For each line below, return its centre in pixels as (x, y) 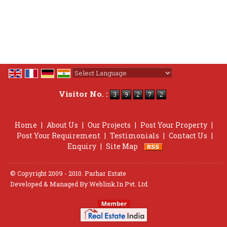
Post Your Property (174, 125)
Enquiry (82, 146)
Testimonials (135, 135)
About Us (62, 125)
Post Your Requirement (59, 135)
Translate (155, 84)
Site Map (122, 146)
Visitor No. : (84, 94)
